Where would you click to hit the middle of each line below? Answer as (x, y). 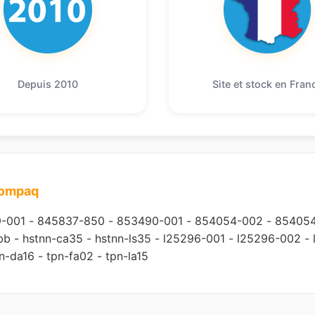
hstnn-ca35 (53, 238)
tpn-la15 (127, 256)
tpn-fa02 (70, 256)
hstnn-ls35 (123, 238)
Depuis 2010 (48, 84)
